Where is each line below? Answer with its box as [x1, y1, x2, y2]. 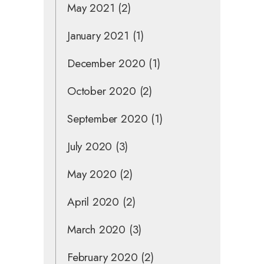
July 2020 [67, 138, 113, 154]
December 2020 [67, 55, 146, 71]
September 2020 [67, 110, 148, 127]
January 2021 [67, 27, 129, 44]
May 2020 [67, 166, 117, 182]
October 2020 [67, 82, 136, 99]
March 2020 [67, 221, 126, 237]
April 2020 [67, 193, 120, 210]
